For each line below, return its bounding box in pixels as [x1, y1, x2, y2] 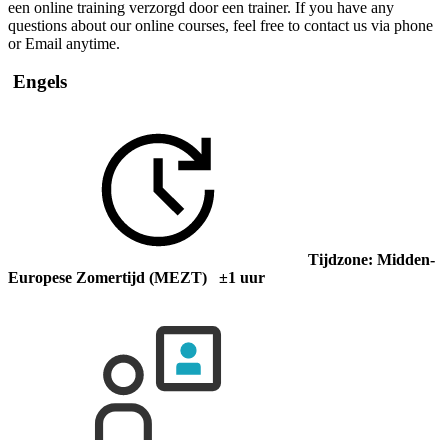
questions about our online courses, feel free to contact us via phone [8, 16, 433, 34]
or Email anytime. [8, 34, 120, 52]
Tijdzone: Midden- [308, 250, 435, 268]
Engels [8, 71, 67, 93]
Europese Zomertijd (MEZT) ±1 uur [8, 268, 265, 286]
